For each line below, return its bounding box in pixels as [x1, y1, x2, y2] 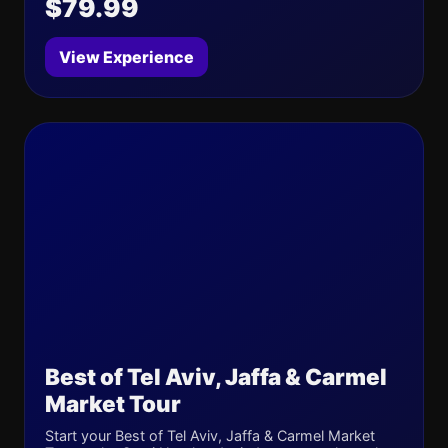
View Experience [59, 47, 194, 67]
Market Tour [45, 390, 181, 417]
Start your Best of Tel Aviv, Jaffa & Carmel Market [45, 427, 375, 444]
